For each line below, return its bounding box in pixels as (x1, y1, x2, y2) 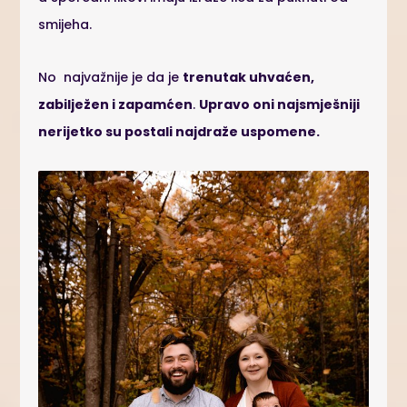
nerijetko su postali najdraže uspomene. (38, 122, 321, 141)
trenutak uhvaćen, (183, 67, 315, 86)
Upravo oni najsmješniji (199, 94, 361, 114)
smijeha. (38, 15, 93, 34)
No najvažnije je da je (38, 67, 184, 86)
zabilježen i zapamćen (38, 94, 194, 114)
